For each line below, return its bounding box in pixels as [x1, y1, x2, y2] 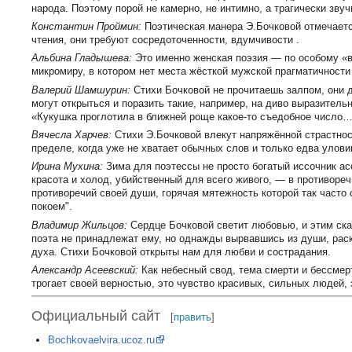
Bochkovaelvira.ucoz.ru [47, 334, 155, 346]
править [174, 311, 212, 324]
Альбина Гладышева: [31, 52, 133, 64]
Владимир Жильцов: [31, 218, 128, 231]
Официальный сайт [31, 308, 161, 324]
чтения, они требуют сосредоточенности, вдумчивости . [31, 33, 300, 46]
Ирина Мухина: [31, 160, 104, 173]
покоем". [31, 200, 73, 213]
